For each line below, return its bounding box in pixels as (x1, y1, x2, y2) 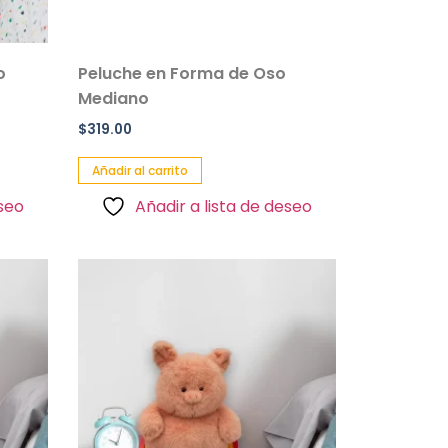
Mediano (77, 87, 149, 111)
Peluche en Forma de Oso (77, 62, 286, 86)
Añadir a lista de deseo (135, 195, 313, 219)
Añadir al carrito (91, 162, 188, 180)
